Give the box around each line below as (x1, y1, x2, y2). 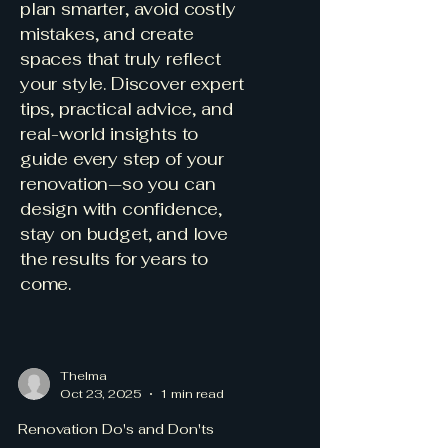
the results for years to (20, 247, 208, 270)
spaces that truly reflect (20, 47, 221, 70)
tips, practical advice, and (20, 97, 233, 120)
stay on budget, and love (20, 222, 228, 245)
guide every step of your (20, 147, 224, 170)
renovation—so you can (20, 172, 216, 195)
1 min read (160, 385, 224, 402)
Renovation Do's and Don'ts (18, 419, 214, 438)
